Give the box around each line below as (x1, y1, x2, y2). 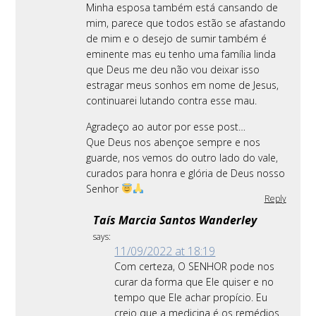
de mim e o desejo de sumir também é (86, 31, 267, 45)
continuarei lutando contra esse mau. (86, 93, 257, 107)
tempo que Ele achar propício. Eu (114, 290, 268, 304)
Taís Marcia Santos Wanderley (93, 212, 257, 228)
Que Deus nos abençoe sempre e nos (86, 135, 261, 149)
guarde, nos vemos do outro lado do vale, (86, 150, 279, 164)
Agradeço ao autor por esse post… (86, 119, 246, 133)
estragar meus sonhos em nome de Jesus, (86, 78, 279, 92)
